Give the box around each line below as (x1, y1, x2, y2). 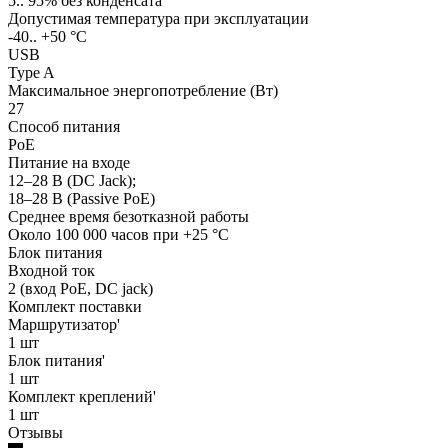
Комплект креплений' (8, 388, 156, 406)
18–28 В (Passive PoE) (8, 190, 155, 208)
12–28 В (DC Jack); (8, 172, 136, 190)
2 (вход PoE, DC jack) (8, 280, 153, 298)
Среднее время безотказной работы (8, 208, 249, 226)
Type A (8, 64, 55, 82)
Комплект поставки (8, 298, 142, 316)
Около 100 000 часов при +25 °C (8, 226, 229, 244)
